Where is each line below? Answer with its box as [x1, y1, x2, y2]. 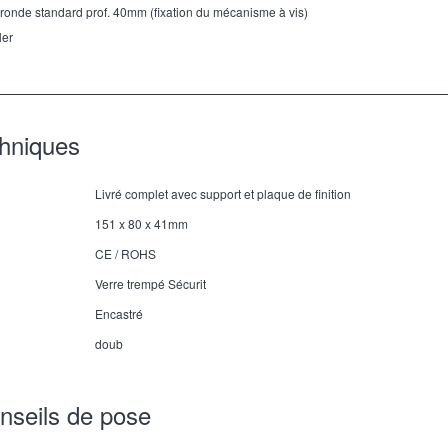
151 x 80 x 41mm [95, 215, 189, 233]
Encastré [95, 305, 144, 323]
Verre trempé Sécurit [95, 275, 207, 293]
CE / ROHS [95, 245, 157, 263]
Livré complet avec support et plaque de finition [95, 185, 352, 203]
